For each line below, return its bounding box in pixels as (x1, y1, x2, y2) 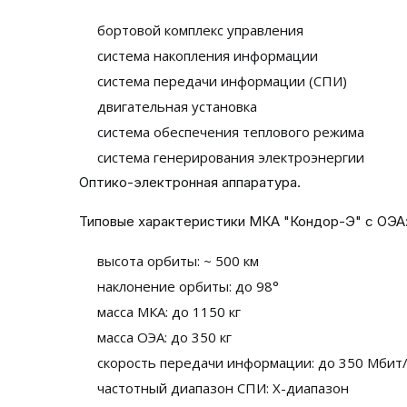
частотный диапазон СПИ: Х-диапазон (97, 379, 349, 397)
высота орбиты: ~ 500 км (97, 252, 263, 270)
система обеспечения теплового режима (97, 123, 364, 141)
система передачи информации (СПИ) (97, 72, 347, 90)
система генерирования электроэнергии (97, 148, 364, 166)
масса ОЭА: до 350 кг (97, 328, 232, 346)
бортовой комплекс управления (97, 21, 303, 39)
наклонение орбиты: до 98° (97, 277, 279, 295)
